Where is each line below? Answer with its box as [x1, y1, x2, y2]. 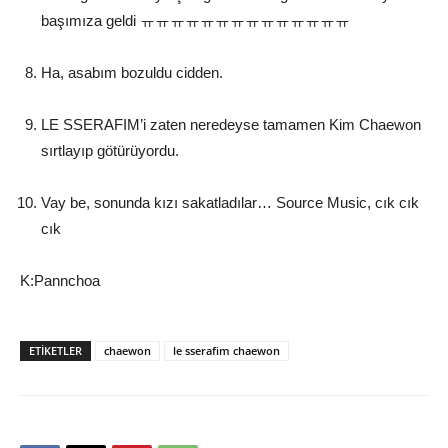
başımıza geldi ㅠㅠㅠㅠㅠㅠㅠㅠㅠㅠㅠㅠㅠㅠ [41, 11, 350, 29]
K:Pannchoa [20, 271, 100, 289]
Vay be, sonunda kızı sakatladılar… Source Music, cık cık [41, 193, 419, 211]
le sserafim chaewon [173, 342, 280, 358]
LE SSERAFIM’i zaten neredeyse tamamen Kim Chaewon [41, 115, 421, 133]
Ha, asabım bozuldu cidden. [41, 63, 223, 81]
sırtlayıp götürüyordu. [41, 141, 179, 159]
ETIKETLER [29, 342, 82, 358]
